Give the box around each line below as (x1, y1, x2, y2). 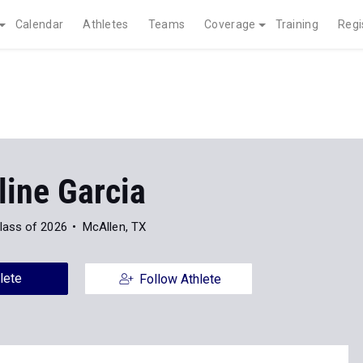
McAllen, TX (82, 220, 147, 234)
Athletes (83, 18, 129, 31)
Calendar (15, 18, 64, 31)
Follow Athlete (139, 271, 221, 287)
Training (275, 18, 318, 31)
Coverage (204, 18, 256, 31)
